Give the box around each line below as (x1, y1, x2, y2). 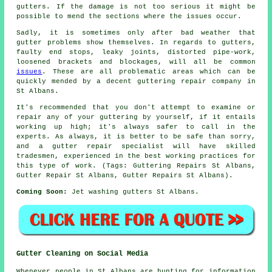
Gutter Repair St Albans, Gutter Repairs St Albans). (16, 171, 234, 179)
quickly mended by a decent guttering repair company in (16, 77, 256, 85)
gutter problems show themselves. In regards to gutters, (16, 38, 256, 46)
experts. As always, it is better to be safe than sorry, (16, 132, 256, 140)
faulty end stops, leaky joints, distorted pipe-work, (16, 48, 256, 56)
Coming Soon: (16, 188, 68, 195)
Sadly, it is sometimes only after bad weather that (16, 29, 256, 36)
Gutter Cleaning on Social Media (16, 249, 149, 258)
